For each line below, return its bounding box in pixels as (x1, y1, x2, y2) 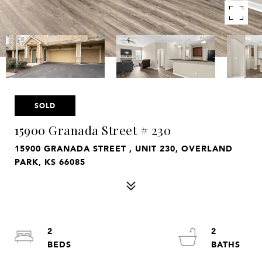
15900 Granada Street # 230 (15, 122, 171, 138)
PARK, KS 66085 (15, 155, 85, 168)
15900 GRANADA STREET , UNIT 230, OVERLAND (15, 142, 233, 155)
